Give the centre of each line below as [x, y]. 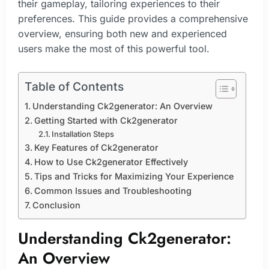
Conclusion [56, 205]
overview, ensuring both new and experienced [122, 34]
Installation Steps [83, 134]
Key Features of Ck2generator [96, 147]
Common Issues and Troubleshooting [113, 190]
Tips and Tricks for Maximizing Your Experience [134, 176]
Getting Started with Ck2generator [106, 120]
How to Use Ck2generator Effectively [111, 162]
